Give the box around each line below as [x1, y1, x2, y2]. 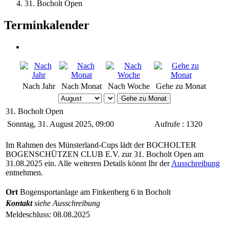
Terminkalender [4, 18, 89, 32]
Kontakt [6, 198, 34, 208]
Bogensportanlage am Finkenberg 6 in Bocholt [20, 187, 171, 196]
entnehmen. [6, 168, 45, 177]
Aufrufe [154, 119, 180, 128]
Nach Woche [108, 81, 150, 90]
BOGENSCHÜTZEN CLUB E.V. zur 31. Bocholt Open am [6, 149, 203, 158]
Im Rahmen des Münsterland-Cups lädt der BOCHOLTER [6, 140, 196, 149]
